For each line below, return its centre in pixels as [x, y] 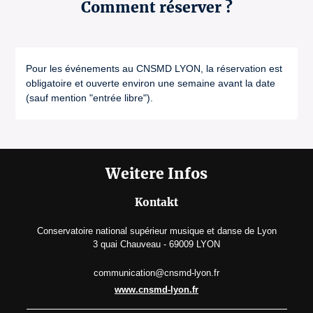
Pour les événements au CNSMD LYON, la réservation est [154, 68]
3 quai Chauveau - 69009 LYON [156, 244]
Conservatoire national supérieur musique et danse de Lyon [156, 231]
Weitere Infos [156, 174]
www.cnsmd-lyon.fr [156, 290]
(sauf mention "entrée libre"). [89, 98]
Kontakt [156, 202]
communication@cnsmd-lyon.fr [156, 273]
